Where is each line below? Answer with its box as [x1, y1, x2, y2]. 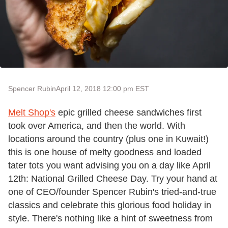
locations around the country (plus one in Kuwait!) [8, 133, 209, 144]
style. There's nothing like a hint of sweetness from [8, 213, 213, 223]
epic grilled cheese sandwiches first [55, 107, 202, 118]
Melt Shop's [8, 107, 55, 118]
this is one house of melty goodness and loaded [8, 147, 202, 157]
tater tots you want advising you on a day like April [8, 160, 211, 170]
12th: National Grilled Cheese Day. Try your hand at [8, 173, 217, 184]
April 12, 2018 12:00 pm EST [56, 84, 149, 93]
